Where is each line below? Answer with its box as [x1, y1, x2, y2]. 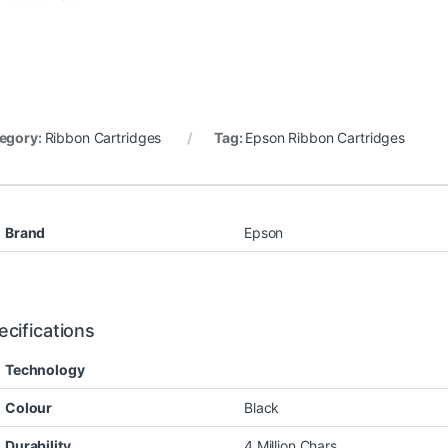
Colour [5, 399, 53, 417]
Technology [5, 361, 85, 379]
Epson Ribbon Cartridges [245, 129, 406, 147]
